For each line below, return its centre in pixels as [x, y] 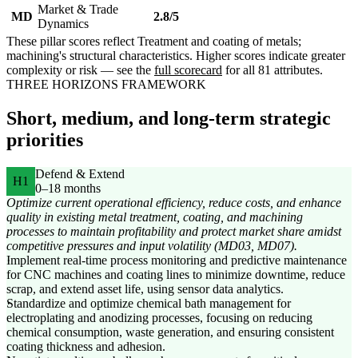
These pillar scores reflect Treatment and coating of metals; [154, 42]
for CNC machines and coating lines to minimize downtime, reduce [176, 275]
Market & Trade [78, 10]
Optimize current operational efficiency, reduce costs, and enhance [174, 203]
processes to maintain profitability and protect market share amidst [174, 232]
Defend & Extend [80, 174]
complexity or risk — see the [80, 70]
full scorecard [188, 70]
